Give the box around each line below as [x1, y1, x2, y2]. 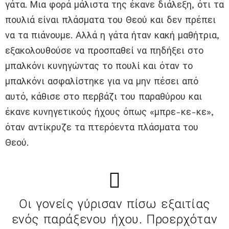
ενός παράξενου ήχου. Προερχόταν [11, 212, 218, 227]
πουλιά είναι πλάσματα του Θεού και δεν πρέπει [5, 14, 216, 26]
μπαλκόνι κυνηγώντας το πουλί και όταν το [5, 60, 193, 72]
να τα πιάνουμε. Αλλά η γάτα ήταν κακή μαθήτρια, [5, 30, 219, 41]
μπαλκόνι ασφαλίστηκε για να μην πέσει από [5, 76, 198, 87]
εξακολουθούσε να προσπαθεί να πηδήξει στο [5, 45, 203, 56]
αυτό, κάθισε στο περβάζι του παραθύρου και [5, 91, 202, 102]
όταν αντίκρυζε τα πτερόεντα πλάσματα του [5, 122, 198, 133]
